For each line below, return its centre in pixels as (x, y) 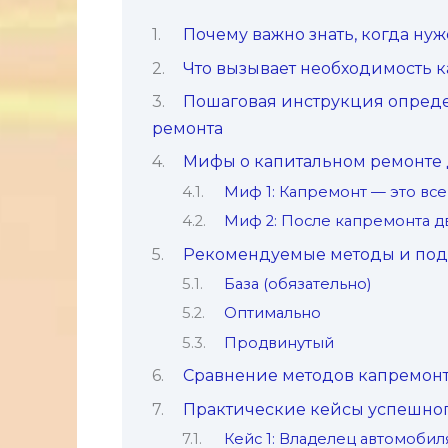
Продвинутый (278, 342)
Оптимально (272, 313)
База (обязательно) (297, 283)
